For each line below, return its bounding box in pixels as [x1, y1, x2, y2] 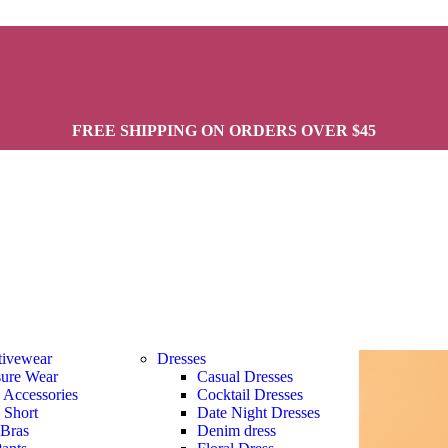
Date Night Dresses [197, 404, 321, 422]
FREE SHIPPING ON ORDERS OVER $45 [72, 122, 376, 139]
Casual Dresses [197, 368, 294, 386]
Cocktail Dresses [197, 386, 304, 404]
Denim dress [197, 422, 277, 440]
